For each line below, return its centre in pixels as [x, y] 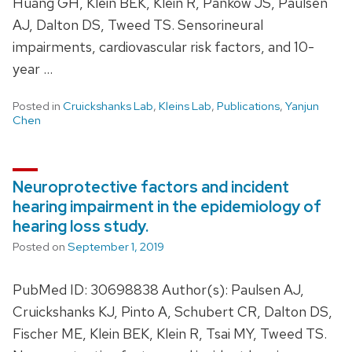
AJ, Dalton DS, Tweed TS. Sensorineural [138, 24]
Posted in [38, 106]
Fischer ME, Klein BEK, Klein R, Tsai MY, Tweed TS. [170, 333]
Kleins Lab [185, 106]
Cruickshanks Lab [108, 106]
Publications [248, 106]
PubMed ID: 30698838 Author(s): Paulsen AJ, [158, 289]
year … [33, 68]
